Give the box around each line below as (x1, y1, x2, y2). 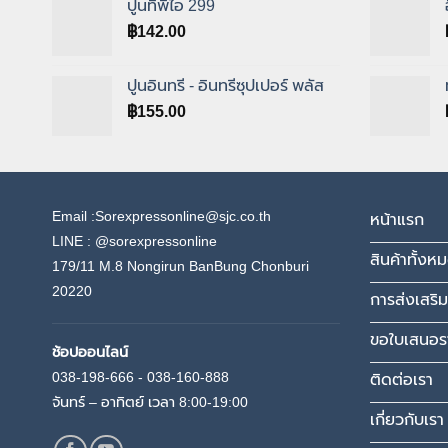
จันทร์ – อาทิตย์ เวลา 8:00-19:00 (52, 394, 256, 411)
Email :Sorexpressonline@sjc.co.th (52, 207, 271, 224)
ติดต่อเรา (369, 371, 433, 389)
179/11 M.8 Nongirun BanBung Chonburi (52, 257, 309, 274)
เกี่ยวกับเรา (369, 411, 444, 429)
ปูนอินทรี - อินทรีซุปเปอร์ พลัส (127, 76, 324, 94)
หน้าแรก (369, 211, 424, 229)
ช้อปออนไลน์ (52, 344, 128, 361)
